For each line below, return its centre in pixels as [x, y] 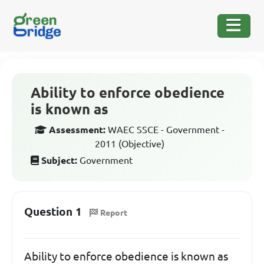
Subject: [59, 160]
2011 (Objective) [130, 144]
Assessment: [77, 130]
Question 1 [53, 212]
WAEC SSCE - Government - [166, 130]
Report [114, 212]
